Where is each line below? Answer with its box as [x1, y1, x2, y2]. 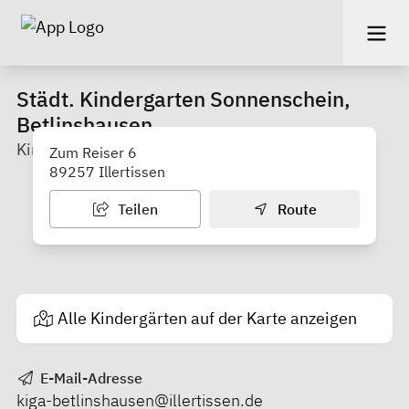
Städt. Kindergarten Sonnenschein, [16, 85, 351, 112]
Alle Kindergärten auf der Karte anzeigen [58, 308, 357, 330]
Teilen [113, 199, 158, 218]
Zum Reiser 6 [49, 142, 137, 162]
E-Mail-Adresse [36, 368, 142, 387]
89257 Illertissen [49, 162, 165, 181]
